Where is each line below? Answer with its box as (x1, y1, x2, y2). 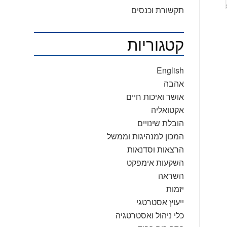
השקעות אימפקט (126, 157, 184, 168)
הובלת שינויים (137, 117, 184, 129)
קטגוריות (127, 32, 184, 55)
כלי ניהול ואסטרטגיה (115, 209, 184, 221)
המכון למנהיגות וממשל (106, 130, 184, 142)
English (156, 64, 184, 76)
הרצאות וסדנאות (127, 143, 184, 155)
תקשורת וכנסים (131, 4, 184, 16)
